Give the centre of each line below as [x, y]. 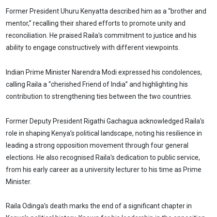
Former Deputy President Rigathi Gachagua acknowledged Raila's [105, 121]
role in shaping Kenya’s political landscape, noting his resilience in [104, 133]
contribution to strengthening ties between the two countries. [99, 96]
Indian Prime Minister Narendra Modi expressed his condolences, [104, 72]
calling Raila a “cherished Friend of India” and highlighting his [97, 84]
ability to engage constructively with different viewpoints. [93, 47]
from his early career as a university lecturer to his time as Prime [104, 169]
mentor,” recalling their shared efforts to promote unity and [96, 23]
